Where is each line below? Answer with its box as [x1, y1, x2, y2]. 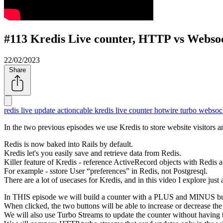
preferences [90, 166, 126, 175]
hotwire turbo [154, 106, 199, 114]
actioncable [57, 106, 95, 114]
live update [21, 106, 57, 114]
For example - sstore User [4, 166, 87, 175]
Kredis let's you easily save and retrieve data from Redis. [4, 148, 181, 157]
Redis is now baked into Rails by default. [4, 139, 133, 148]
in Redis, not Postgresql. [129, 166, 208, 175]
